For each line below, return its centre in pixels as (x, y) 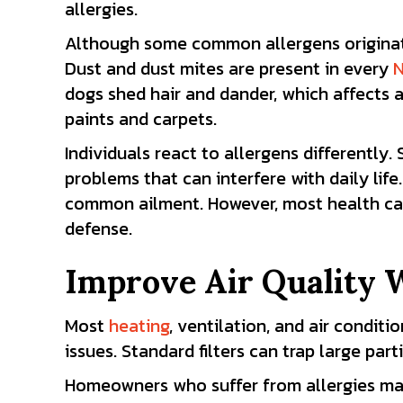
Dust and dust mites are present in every (229, 68)
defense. (99, 228)
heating (139, 326)
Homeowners (116, 385)
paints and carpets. (141, 119)
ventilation (222, 326)
